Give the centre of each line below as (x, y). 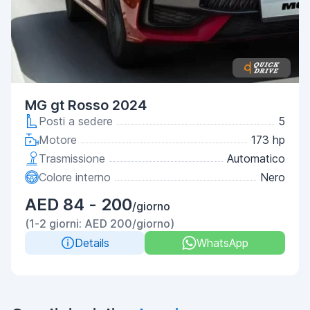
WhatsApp (222, 243)
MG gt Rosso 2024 (86, 105)
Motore (58, 140)
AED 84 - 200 (79, 204)
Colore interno (75, 177)
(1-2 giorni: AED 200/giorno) (100, 224)
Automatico (256, 158)
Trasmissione (72, 158)
